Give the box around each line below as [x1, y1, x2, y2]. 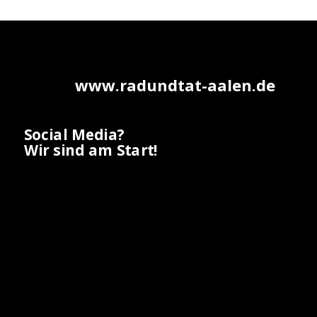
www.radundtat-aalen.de [75, 74, 275, 96]
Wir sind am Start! [24, 139, 158, 160]
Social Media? [24, 124, 125, 144]
